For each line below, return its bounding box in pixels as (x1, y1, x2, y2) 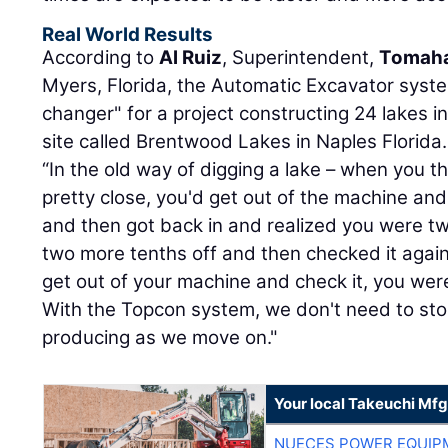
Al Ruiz (159, 46, 223, 69)
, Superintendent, (222, 46, 380, 69)
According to (42, 46, 160, 69)
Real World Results (42, 23, 214, 46)
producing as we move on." (42, 326, 279, 349)
